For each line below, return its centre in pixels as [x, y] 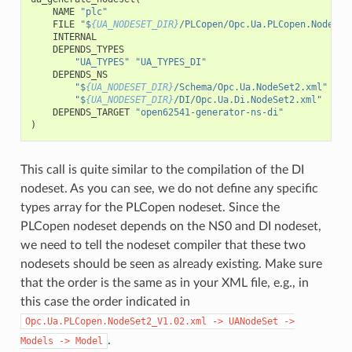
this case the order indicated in [105, 301]
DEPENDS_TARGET [91, 112]
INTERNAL [74, 37]
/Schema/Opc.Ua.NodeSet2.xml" [250, 87]
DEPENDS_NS [80, 74]
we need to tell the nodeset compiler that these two [163, 245]
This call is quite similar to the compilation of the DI [162, 169]
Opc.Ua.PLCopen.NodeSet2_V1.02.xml [115, 321]
